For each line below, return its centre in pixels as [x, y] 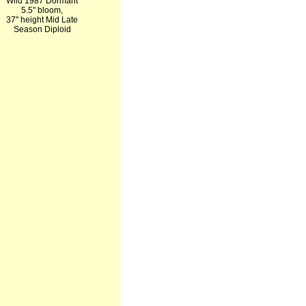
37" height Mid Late [42, 20]
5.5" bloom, [42, 10]
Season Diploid [42, 29]
